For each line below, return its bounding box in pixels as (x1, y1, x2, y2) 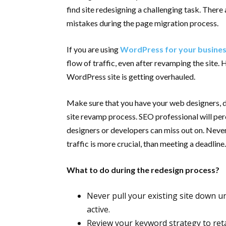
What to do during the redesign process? (67, 165, 219, 175)
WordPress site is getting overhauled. (67, 72, 197, 81)
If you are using (67, 44, 120, 54)
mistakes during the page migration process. (67, 18, 218, 28)
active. (87, 204, 110, 215)
